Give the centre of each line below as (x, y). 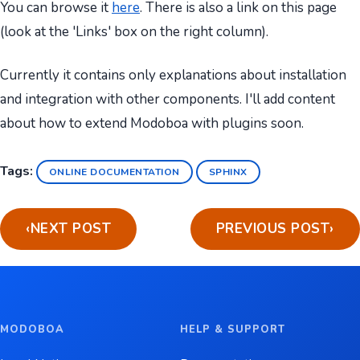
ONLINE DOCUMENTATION (115, 172)
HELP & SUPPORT (233, 330)
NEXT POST (71, 229)
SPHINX (228, 172)
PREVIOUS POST (273, 229)
